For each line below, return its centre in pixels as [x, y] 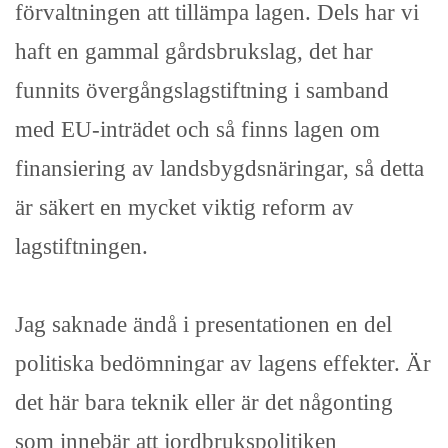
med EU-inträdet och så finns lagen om [197, 129]
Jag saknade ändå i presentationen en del [203, 324]
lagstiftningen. [81, 246]
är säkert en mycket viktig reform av [184, 207]
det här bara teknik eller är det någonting [204, 402]
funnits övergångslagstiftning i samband [202, 90]
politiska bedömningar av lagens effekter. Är [223, 363]
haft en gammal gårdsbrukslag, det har [194, 51]
